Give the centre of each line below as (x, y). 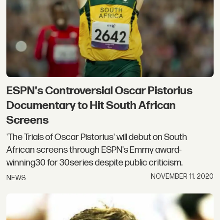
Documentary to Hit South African (91, 106)
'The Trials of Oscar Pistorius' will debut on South (97, 137)
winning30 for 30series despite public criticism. (95, 163)
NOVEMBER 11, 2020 (182, 177)
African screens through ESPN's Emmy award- (94, 150)
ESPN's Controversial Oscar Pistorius (100, 91)
